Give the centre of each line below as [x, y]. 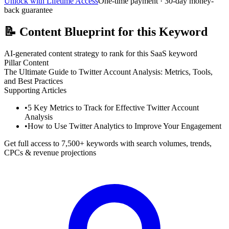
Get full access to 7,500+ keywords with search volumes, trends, [108, 143]
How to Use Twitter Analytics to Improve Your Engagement [124, 126]
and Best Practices [33, 81]
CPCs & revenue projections [50, 152]
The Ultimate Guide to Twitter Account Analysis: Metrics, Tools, [108, 72]
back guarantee [28, 10]
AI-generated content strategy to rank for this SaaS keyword [101, 53]
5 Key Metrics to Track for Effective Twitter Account [113, 107]
